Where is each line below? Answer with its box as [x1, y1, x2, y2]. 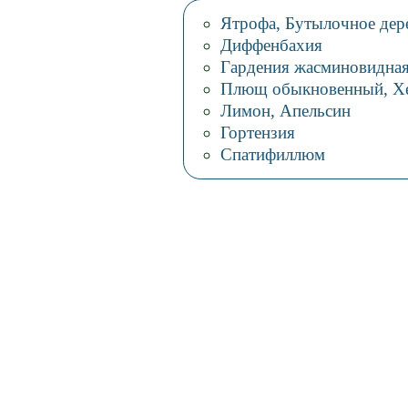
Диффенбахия [219, 36, 322, 56]
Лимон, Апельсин [219, 100, 351, 120]
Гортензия [219, 122, 295, 142]
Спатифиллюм [219, 144, 325, 164]
